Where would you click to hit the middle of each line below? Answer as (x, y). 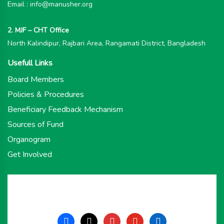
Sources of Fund (35, 124)
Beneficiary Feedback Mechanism (65, 109)
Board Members (36, 79)
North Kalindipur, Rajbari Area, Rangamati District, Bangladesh (106, 43)
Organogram (29, 139)
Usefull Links (30, 63)
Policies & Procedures (46, 94)
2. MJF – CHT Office (38, 30)
